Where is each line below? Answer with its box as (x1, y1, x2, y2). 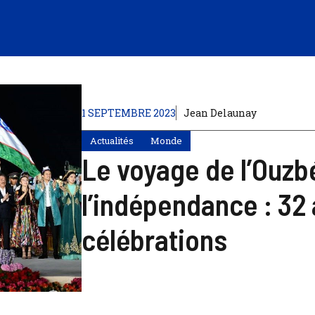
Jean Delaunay (183, 105, 257, 120)
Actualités (89, 134, 134, 147)
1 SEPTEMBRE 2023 (81, 105, 176, 120)
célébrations (81, 221, 227, 257)
